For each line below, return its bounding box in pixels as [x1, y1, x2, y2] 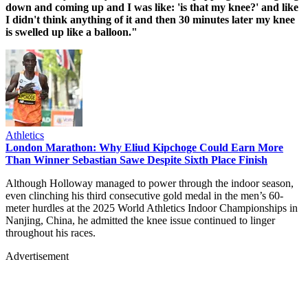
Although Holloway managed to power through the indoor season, [5, 177, 294, 189]
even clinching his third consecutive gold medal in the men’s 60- [5, 189, 283, 201]
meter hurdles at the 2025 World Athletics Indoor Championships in [5, 201, 298, 214]
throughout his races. [5, 226, 96, 239]
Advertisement [5, 250, 69, 262]
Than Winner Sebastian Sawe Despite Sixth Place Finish [5, 153, 267, 166]
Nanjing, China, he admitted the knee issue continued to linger [5, 214, 275, 226]
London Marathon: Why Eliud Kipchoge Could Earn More [5, 141, 283, 153]
